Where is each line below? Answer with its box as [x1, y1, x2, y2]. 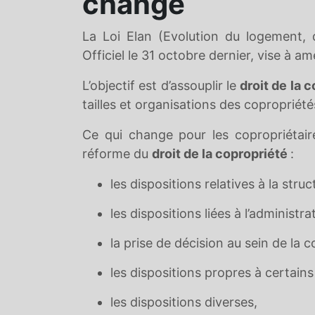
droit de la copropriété [152, 146, 290, 161]
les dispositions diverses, [110, 295, 257, 309]
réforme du [82, 146, 152, 161]
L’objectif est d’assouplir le [82, 78, 240, 93]
